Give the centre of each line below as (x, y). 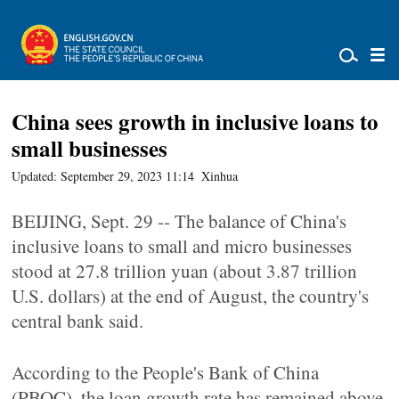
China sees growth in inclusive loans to (195, 122)
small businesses (90, 148)
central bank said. (78, 321)
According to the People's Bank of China (166, 372)
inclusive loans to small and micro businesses (182, 246)
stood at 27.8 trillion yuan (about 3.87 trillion (185, 271)
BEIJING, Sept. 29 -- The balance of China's (179, 221)
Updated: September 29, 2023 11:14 (103, 176)
